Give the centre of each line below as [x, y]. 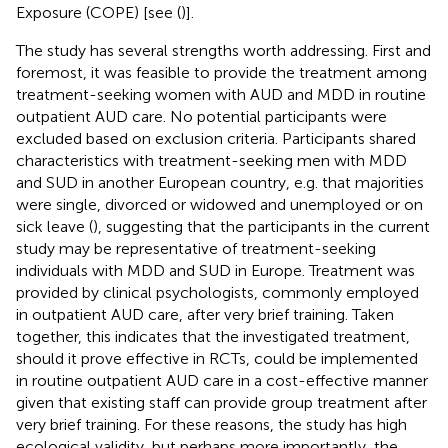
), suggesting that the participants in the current [261, 226]
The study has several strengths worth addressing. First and [223, 50]
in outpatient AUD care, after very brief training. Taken [205, 314]
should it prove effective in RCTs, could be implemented [217, 358]
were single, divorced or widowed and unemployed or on [219, 204]
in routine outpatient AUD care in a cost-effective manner [222, 380]
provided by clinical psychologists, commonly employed [217, 292]
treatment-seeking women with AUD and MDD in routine [221, 94]
